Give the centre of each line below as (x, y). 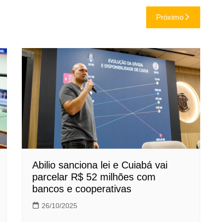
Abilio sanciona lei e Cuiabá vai (100, 165)
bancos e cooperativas (82, 189)
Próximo (170, 17)
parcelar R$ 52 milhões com (94, 177)
